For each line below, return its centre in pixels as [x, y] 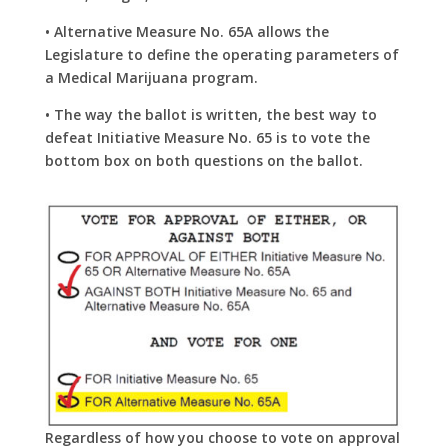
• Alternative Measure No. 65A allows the [186, 32]
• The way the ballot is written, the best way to [210, 115]
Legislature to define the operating [170, 55]
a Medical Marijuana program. [151, 78]
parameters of [347, 55]
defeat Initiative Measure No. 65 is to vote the [207, 138]
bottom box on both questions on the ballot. [203, 161]
